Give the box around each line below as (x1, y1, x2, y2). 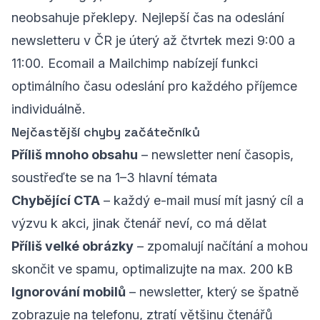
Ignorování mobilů (11, 284, 126, 299)
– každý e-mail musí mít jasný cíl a (100, 193, 304, 208)
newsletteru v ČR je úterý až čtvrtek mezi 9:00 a (11, 33, 295, 48)
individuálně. (11, 101, 86, 116)
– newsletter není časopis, (138, 147, 294, 162)
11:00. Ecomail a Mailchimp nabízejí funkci (11, 56, 258, 71)
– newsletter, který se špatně (126, 284, 299, 299)
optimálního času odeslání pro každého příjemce (11, 79, 297, 94)
